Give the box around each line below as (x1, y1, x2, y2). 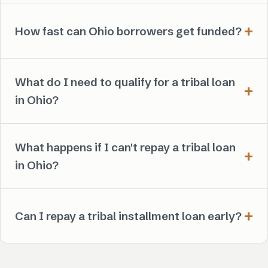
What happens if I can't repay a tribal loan (15, 139, 236, 154)
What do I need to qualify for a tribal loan (15, 74, 235, 89)
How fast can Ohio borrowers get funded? (15, 23, 242, 38)
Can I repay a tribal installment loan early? (15, 208, 242, 223)
